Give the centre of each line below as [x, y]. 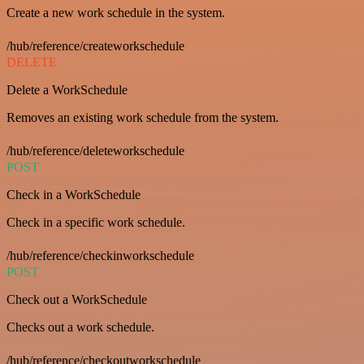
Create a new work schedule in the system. [116, 12]
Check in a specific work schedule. [96, 222]
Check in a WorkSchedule [74, 194]
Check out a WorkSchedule [77, 299]
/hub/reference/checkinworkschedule [100, 255]
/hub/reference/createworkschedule [95, 45]
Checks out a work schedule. [80, 327]
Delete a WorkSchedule [67, 89]
